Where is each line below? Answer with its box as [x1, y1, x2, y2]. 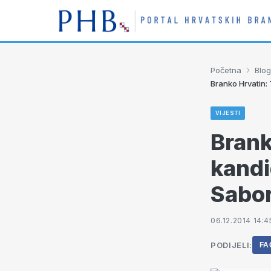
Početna [211, 65, 241, 75]
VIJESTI [215, 109, 241, 116]
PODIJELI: [211, 240, 252, 250]
